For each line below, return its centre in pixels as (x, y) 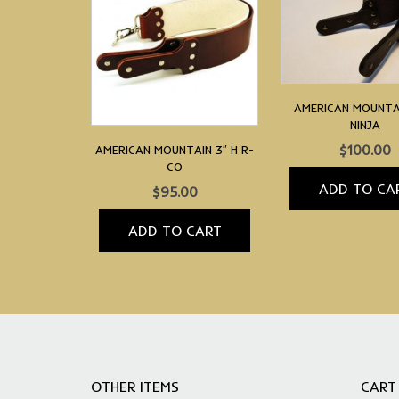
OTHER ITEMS (135, 386)
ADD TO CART (175, 230)
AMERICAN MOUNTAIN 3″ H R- (175, 149)
